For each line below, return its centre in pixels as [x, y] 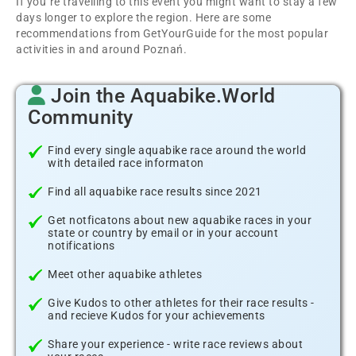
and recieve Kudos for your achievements [157, 315]
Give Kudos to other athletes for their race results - [181, 303]
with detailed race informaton [126, 163]
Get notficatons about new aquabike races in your [180, 220]
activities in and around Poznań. [101, 49]
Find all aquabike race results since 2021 [155, 192]
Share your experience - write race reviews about [175, 344]
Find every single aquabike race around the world [177, 150]
